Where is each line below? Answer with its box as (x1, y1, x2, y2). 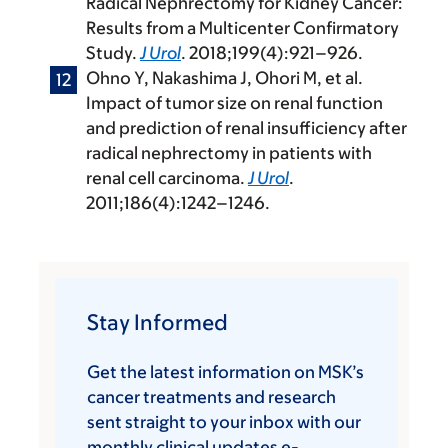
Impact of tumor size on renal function (86, 93, 383, 114)
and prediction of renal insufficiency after (86, 118, 407, 139)
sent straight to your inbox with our (87, 412, 361, 433)
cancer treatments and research (87, 387, 336, 408)
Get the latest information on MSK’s (87, 362, 364, 383)
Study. (86, 43, 140, 64)
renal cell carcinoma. (86, 168, 248, 189)
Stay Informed (87, 310, 228, 336)
